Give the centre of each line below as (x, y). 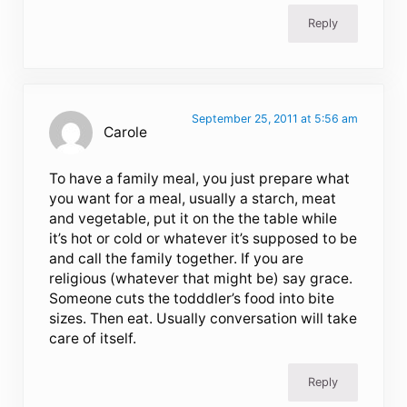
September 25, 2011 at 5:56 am (274, 118)
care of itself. (93, 338)
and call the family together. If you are (177, 258)
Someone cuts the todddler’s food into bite (192, 298)
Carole (126, 132)
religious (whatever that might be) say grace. (201, 278)
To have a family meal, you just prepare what (200, 178)
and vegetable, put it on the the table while (194, 218)
